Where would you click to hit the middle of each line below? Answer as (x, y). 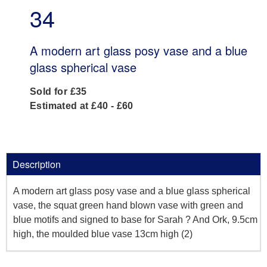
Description (37, 164)
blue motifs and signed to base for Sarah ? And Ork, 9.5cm (135, 220)
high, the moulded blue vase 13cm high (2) (103, 234)
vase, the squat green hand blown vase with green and (128, 206)
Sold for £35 (58, 92)
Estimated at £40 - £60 (82, 106)
